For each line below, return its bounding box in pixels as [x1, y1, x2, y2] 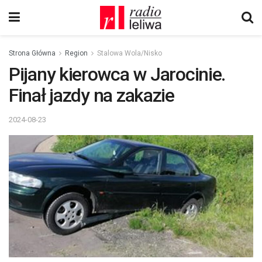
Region [65, 49, 88, 57]
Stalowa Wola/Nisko [97, 49, 162, 57]
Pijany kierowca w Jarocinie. [9, 63, 226, 85]
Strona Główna [9, 49, 56, 57]
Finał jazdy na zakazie [9, 84, 174, 106]
